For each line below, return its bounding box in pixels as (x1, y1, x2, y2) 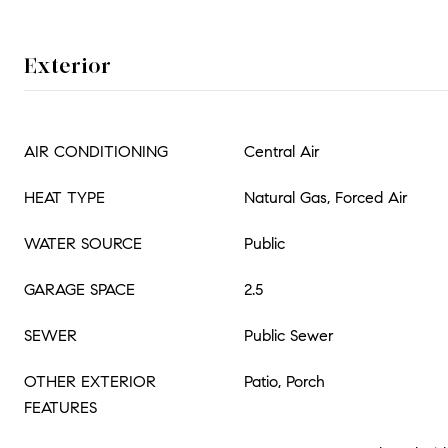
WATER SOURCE (24, 234, 142, 253)
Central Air (244, 142, 320, 161)
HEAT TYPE (24, 188, 105, 207)
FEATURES (24, 398, 97, 417)
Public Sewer (244, 326, 334, 345)
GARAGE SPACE (24, 280, 135, 299)
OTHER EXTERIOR (24, 372, 156, 391)
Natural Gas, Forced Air (244, 188, 408, 207)
